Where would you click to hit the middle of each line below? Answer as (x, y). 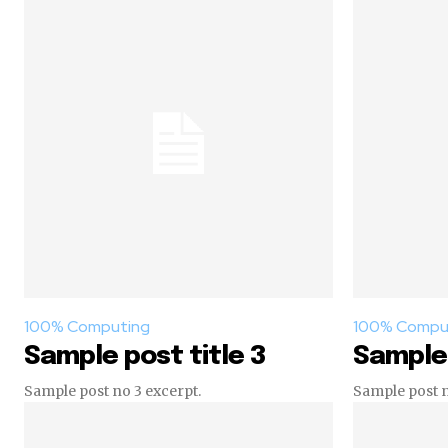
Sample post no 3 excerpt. (112, 391)
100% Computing (87, 327)
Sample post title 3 (145, 357)
